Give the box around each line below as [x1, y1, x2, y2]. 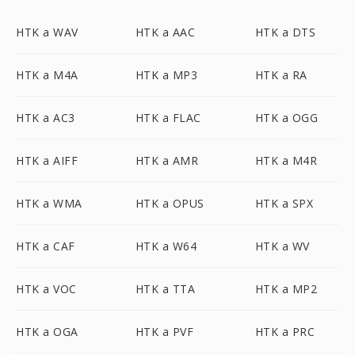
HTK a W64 [135, 239, 197, 254]
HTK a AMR [135, 153, 199, 168]
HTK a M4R [254, 153, 318, 168]
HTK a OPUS [135, 196, 204, 211]
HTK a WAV [16, 25, 78, 40]
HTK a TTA [135, 281, 196, 296]
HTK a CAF [16, 239, 75, 254]
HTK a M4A [16, 67, 78, 82]
